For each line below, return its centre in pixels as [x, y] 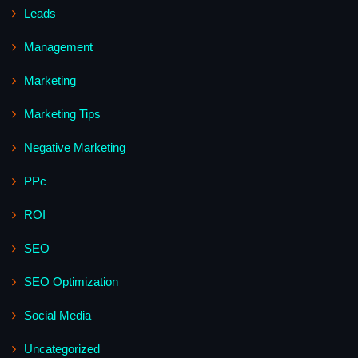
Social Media [58, 315]
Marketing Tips [62, 113]
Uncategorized [62, 348]
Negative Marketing [75, 147]
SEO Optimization [71, 281]
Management [58, 46]
